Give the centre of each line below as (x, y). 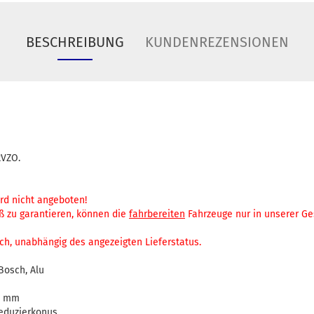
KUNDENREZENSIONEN (217, 42)
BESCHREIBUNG (75, 42)
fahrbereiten (157, 214)
